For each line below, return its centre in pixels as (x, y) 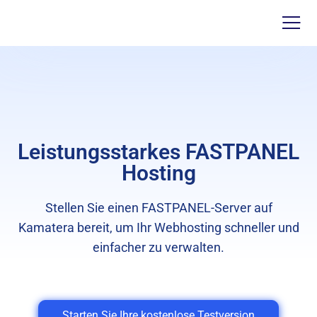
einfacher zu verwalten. (158, 247)
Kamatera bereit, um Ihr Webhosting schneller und (158, 227)
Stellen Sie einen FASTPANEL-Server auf (158, 208)
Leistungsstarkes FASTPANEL (158, 152)
